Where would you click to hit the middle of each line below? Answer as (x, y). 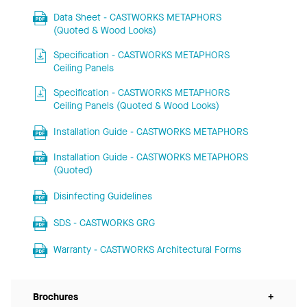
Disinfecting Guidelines (102, 197)
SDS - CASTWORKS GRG (104, 223)
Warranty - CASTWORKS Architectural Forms (147, 250)
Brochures (56, 297)
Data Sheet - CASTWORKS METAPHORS (137, 18)
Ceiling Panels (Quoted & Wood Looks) (136, 106)
